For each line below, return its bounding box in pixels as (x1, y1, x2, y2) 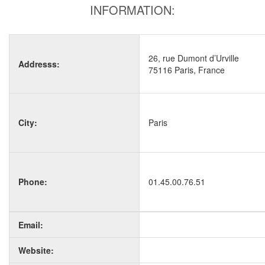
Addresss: (18, 58, 60, 70)
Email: (18, 219, 43, 231)
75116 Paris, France (148, 64, 225, 76)
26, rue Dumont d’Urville (148, 52, 239, 64)
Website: (18, 244, 54, 256)
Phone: (18, 176, 47, 188)
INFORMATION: (90, 1, 175, 18)
